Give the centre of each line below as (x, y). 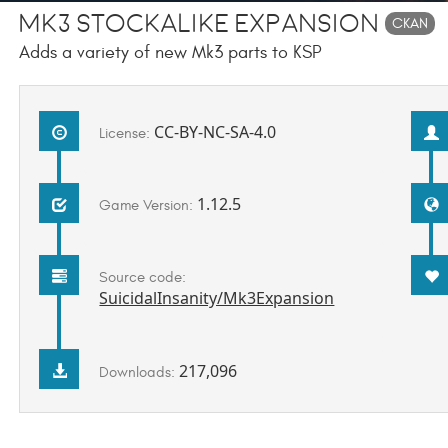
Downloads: (139, 372)
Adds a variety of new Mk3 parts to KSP (170, 53)
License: (127, 133)
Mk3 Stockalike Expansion (201, 24)
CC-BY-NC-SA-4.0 (215, 131)
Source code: (143, 278)
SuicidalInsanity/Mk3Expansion (217, 298)
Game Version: (148, 206)
